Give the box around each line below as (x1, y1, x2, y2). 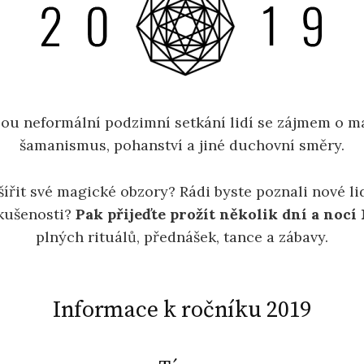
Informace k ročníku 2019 (52, 295, 312, 324)
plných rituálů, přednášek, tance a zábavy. (36, 227, 328, 246)
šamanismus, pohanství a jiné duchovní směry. (19, 135, 344, 154)
